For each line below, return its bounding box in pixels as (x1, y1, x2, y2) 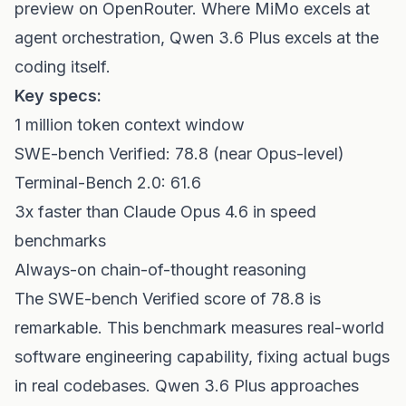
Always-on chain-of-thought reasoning (14, 260, 306, 279)
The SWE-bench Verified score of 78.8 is (14, 289, 321, 308)
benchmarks (14, 231, 106, 250)
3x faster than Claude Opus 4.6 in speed (14, 202, 316, 221)
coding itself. (14, 57, 111, 76)
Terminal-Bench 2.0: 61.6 (14, 173, 201, 192)
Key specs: (14, 86, 101, 105)
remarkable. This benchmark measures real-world (14, 318, 384, 337)
